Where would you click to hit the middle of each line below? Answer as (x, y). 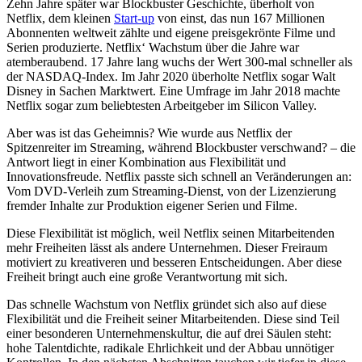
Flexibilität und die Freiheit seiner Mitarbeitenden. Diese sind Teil (173, 318)
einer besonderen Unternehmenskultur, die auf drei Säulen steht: (169, 333)
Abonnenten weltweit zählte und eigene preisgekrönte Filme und (171, 32)
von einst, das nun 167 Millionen (240, 18)
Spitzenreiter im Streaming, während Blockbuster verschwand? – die (181, 147)
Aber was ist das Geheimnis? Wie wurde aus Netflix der (149, 133)
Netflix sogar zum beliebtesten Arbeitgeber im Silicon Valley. (162, 105)
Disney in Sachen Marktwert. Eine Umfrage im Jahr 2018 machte (173, 90)
